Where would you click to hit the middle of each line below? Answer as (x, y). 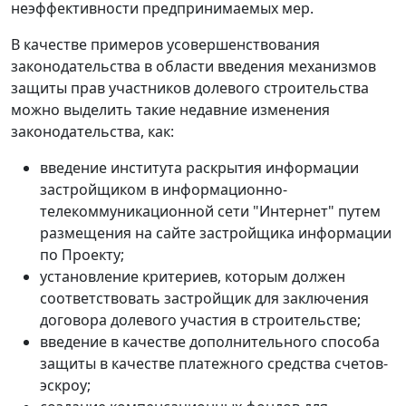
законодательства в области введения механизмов (193, 66)
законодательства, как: (92, 131)
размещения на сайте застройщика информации (216, 232)
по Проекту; (82, 254)
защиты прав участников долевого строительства (190, 87)
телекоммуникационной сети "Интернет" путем (210, 211)
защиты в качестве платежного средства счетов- (214, 363)
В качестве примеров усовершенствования (165, 44)
